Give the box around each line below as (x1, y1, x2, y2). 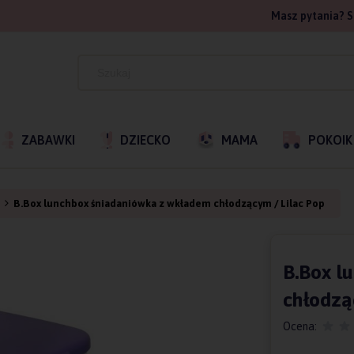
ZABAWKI (21, 133, 75, 147)
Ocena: (282, 320, 317, 333)
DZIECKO (120, 133, 171, 147)
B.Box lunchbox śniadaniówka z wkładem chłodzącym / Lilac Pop (13, 198, 325, 209)
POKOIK (308, 133, 352, 147)
